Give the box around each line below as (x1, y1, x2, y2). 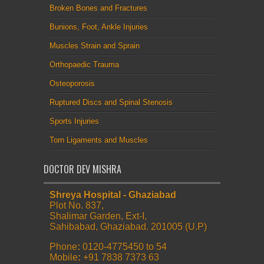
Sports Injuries (49, 116, 99, 126)
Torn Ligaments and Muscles (49, 135, 148, 144)
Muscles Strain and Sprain (49, 41, 140, 50)
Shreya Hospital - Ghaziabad (49, 189, 176, 200)
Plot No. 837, (49, 200, 104, 210)
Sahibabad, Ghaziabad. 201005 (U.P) (49, 221, 207, 232)
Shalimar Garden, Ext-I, (49, 210, 147, 221)
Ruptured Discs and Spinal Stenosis (49, 97, 173, 107)
